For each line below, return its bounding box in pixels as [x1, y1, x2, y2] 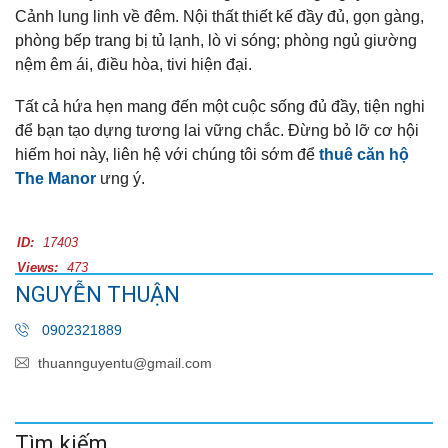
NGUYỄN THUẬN [15, 281, 180, 307]
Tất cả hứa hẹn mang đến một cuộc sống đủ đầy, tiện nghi [15, 97, 425, 115]
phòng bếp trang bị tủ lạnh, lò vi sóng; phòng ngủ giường [15, 31, 417, 49]
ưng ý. [96, 169, 145, 187]
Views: [17, 259, 58, 275]
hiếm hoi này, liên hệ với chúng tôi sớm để [15, 145, 319, 163]
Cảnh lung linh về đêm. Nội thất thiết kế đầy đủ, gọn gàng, [15, 7, 424, 25]
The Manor [15, 169, 96, 187]
